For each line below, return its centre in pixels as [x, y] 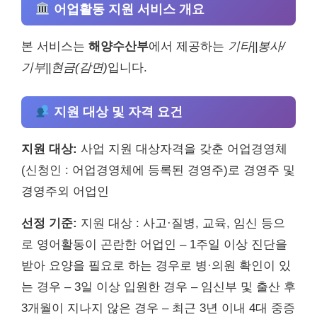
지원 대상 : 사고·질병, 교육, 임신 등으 [181, 223]
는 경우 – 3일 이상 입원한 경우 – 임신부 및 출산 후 [158, 287]
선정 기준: [49, 223]
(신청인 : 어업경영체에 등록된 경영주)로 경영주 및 [158, 170]
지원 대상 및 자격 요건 [116, 111]
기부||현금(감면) [64, 67]
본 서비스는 [55, 46]
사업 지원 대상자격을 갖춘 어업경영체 [182, 149]
